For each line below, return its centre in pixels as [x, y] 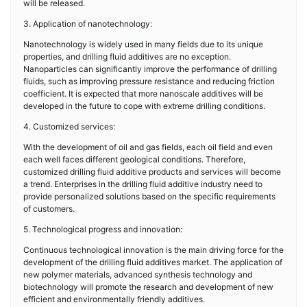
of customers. [49, 209]
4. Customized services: [69, 126]
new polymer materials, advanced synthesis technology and [138, 274]
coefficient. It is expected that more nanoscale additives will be [143, 94]
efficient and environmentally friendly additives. [114, 299]
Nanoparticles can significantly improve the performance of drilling [150, 69]
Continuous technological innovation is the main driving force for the [153, 250]
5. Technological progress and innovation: [103, 229]
